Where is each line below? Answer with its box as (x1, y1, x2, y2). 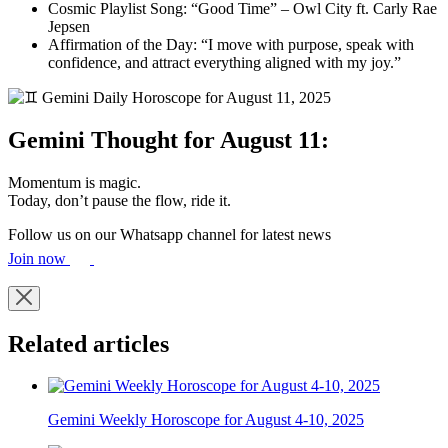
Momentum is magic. (8, 173, 141, 191)
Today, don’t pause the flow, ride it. (8, 191, 231, 209)
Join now (8, 249, 70, 267)
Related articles (8, 330, 169, 357)
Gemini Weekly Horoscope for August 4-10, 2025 (48, 411, 364, 429)
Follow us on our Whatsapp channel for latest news (8, 225, 331, 243)
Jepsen (48, 17, 90, 35)
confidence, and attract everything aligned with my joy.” (48, 53, 401, 71)
